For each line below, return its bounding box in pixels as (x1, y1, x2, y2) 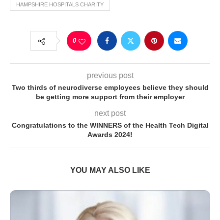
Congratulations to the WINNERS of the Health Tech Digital (11, 121, 209, 130)
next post (94, 109, 126, 118)
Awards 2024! (87, 131, 133, 139)
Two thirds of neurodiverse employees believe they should (11, 83, 209, 92)
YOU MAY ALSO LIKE (70, 166, 150, 175)
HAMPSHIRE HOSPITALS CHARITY (16, 1, 104, 8)
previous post (86, 71, 134, 80)
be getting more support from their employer (35, 93, 185, 101)
